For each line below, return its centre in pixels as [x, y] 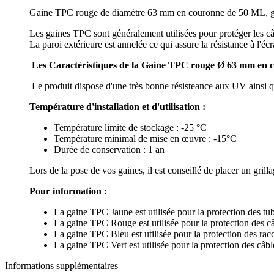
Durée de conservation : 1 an [109, 149]
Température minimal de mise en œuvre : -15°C [145, 138]
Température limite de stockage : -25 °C [130, 127]
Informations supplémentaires [61, 265]
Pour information [67, 191]
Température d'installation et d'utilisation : [117, 106]
